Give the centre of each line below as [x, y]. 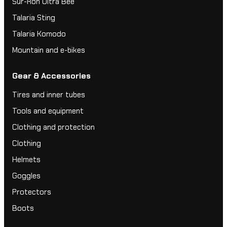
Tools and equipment [48, 111]
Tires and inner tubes [49, 95]
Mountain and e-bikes [49, 50]
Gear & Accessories [51, 76]
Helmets [26, 160]
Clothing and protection [53, 127]
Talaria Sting [34, 18]
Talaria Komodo [39, 34]
